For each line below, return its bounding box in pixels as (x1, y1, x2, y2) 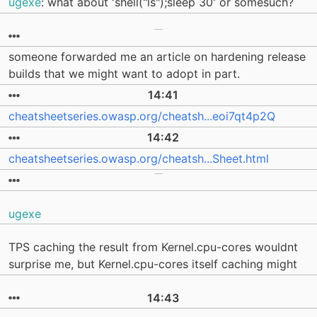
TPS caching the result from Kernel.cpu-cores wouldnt (8, 240, 298, 255)
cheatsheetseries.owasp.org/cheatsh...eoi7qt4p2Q (8, 109, 275, 124)
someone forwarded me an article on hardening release (8, 50, 306, 64)
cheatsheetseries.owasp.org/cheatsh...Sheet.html (8, 151, 269, 166)
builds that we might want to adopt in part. (8, 67, 240, 81)
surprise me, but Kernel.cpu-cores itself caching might (8, 257, 297, 272)
